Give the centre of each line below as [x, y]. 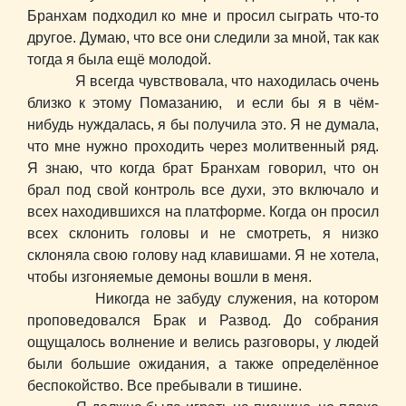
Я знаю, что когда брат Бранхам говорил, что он [203, 169]
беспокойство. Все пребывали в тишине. [164, 386]
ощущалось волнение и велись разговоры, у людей [203, 343]
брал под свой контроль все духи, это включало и [203, 190]
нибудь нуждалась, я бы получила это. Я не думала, [203, 125]
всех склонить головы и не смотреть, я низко [203, 234]
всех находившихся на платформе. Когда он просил [203, 212]
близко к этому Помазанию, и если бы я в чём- [203, 103]
